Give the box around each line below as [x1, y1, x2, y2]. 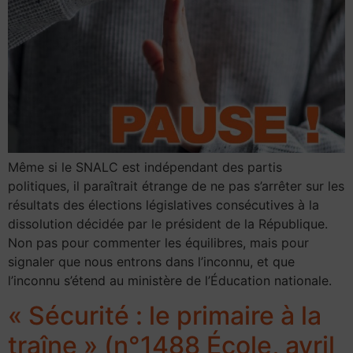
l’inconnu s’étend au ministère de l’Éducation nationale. [8, 273, 332, 288]
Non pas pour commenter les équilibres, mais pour [8, 235, 309, 251]
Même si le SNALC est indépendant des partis [8, 159, 282, 175]
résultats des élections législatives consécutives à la [8, 197, 319, 213]
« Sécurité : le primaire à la [8, 300, 321, 332]
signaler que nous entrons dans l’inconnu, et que [8, 254, 295, 269]
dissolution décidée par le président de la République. [8, 216, 328, 232]
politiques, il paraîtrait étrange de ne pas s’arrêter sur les [8, 178, 344, 194]
